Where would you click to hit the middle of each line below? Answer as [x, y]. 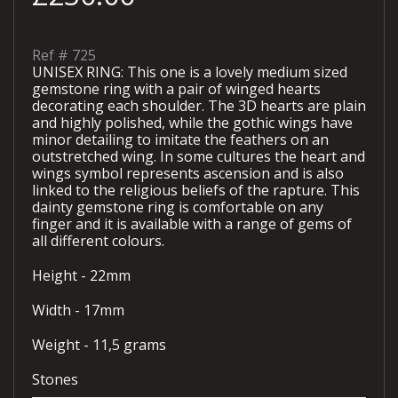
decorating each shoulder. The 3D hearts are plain [199, 106]
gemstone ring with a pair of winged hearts [176, 89]
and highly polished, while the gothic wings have [192, 123]
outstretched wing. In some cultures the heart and [199, 157]
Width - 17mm [78, 310]
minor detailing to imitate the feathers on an [180, 140]
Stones [55, 380]
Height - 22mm [81, 276]
